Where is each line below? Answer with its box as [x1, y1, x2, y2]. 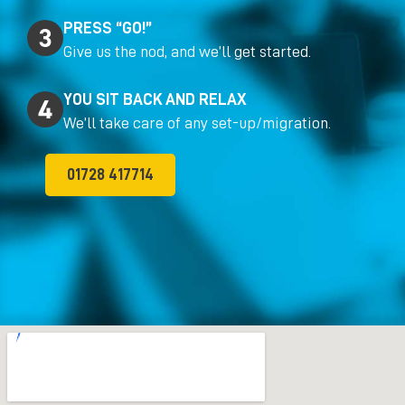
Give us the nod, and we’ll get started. [63, 43, 311, 61]
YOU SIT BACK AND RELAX [63, 91, 247, 108]
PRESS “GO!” [63, 20, 152, 37]
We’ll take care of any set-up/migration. [63, 115, 331, 132]
